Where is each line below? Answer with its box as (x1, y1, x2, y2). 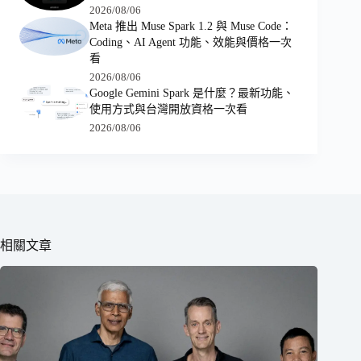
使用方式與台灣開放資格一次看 (89, 102, 247, 115)
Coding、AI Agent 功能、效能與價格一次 (89, 35, 292, 48)
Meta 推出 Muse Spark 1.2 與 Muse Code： (89, 19, 293, 32)
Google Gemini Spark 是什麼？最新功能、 (89, 86, 294, 99)
